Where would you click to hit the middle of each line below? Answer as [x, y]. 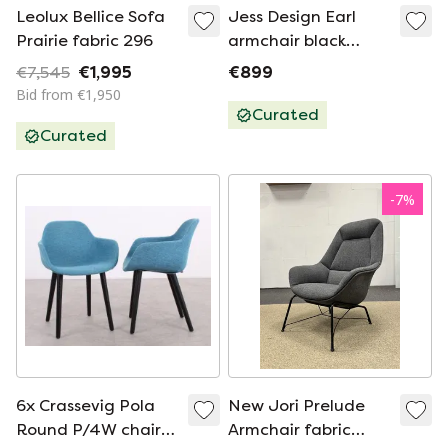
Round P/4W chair [88, 429]
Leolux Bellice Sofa [90, 16]
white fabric [276, 64]
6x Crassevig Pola [85, 405]
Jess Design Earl [292, 16]
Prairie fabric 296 [84, 40]
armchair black [287, 40]
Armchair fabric [289, 429]
